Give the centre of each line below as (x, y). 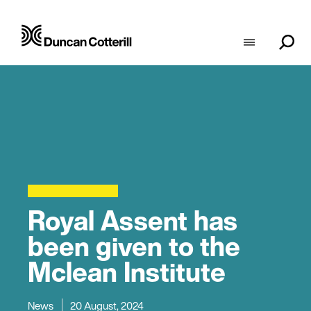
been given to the (134, 246)
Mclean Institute (127, 272)
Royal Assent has (133, 220)
